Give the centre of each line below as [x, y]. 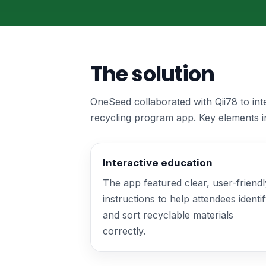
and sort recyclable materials [168, 215]
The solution [153, 74]
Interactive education [158, 163]
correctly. [124, 231]
